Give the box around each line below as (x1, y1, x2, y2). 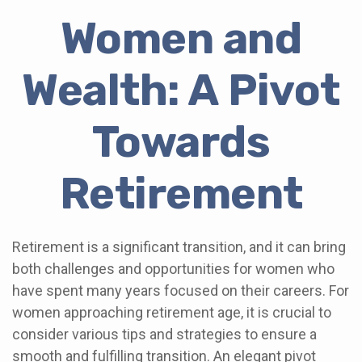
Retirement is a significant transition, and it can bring (12, 238, 346, 255)
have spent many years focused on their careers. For (12, 282, 349, 299)
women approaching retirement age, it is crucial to (12, 304, 331, 321)
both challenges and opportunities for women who (12, 260, 335, 277)
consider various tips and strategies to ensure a (12, 326, 317, 343)
